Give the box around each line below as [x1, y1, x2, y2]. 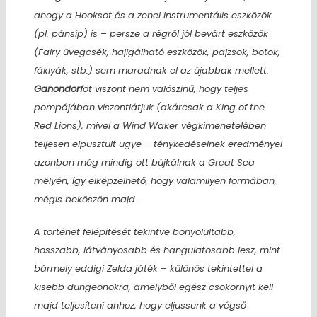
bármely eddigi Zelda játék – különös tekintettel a [33, 261, 263, 275]
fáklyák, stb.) [33, 63, 93, 77]
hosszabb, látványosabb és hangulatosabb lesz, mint [33, 243, 280, 257]
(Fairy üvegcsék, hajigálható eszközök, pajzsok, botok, [33, 45, 280, 59]
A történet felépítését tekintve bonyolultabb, [33, 224, 236, 238]
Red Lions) [33, 118, 81, 132]
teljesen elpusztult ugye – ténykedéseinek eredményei [33, 137, 282, 151]
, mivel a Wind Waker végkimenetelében [81, 118, 266, 132]
